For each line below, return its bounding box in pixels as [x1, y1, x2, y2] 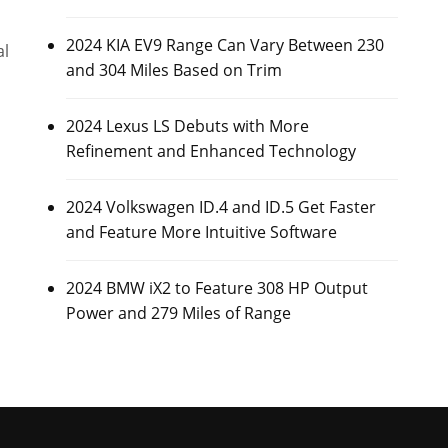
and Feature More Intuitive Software [65, 221, 337, 243]
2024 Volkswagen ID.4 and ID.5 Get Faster [65, 196, 376, 218]
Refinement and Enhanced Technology [65, 140, 356, 162]
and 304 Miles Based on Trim [65, 59, 282, 81]
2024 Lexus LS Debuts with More [65, 115, 309, 137]
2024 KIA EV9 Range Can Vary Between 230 [65, 34, 384, 56]
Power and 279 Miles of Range [65, 302, 291, 324]
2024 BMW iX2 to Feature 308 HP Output [65, 277, 368, 299]
